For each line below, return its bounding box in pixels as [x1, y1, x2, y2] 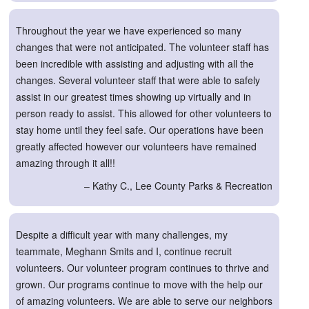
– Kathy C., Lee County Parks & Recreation [84, 178, 272, 192]
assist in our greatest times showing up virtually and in [16, 89, 251, 103]
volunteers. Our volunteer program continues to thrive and [16, 261, 269, 275]
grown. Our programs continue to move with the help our [16, 277, 263, 292]
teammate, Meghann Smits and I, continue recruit [16, 244, 232, 259]
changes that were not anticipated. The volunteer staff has [16, 39, 269, 54]
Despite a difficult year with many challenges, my [16, 228, 228, 242]
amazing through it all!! [16, 155, 115, 170]
